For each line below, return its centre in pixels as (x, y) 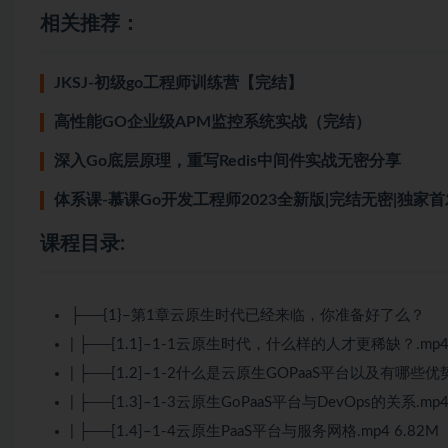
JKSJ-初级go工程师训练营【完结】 (178, 82)
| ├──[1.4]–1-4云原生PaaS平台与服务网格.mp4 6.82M (254, 431)
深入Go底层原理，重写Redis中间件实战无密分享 (227, 160)
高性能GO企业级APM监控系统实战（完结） (212, 121)
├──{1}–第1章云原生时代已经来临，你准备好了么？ (247, 315)
